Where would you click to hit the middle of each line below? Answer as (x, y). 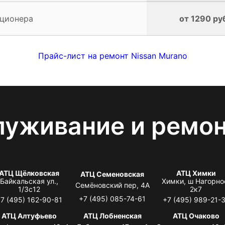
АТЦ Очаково (196, 215)
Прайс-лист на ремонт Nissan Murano (113, 55)
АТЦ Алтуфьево (29, 215)
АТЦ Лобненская (112, 215)
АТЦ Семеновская (113, 174)
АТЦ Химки (196, 173)
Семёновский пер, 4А (112, 185)
